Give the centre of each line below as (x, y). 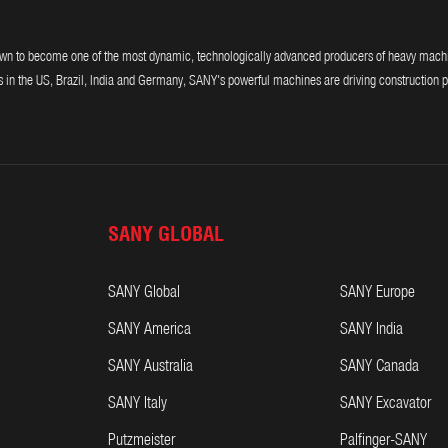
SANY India (371, 329)
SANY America (149, 329)
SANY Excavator (385, 403)
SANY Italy (137, 403)
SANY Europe (377, 292)
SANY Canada (379, 366)
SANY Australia (150, 366)
